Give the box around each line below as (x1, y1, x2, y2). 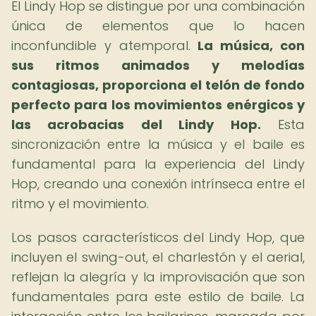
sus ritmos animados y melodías (11, 56, 305, 74)
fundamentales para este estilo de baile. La (11, 288, 305, 305)
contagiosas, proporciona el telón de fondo (11, 76, 305, 94)
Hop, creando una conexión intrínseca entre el (11, 175, 305, 193)
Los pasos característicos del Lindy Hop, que (11, 229, 305, 246)
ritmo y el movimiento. (11, 195, 149, 212)
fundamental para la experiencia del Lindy (11, 155, 305, 173)
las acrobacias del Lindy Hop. (11, 116, 261, 133)
